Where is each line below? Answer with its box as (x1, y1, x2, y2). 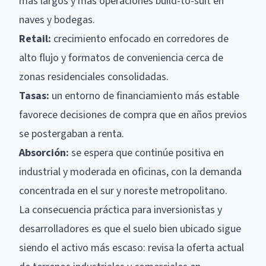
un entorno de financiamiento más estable (49, 88, 239, 103)
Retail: (19, 31, 51, 46)
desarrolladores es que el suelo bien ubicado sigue (19, 221, 241, 236)
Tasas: (19, 88, 49, 103)
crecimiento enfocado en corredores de (51, 31, 229, 46)
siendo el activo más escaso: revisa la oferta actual (19, 240, 244, 255)
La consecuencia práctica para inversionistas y (19, 202, 222, 217)
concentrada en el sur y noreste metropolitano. (19, 183, 227, 198)
